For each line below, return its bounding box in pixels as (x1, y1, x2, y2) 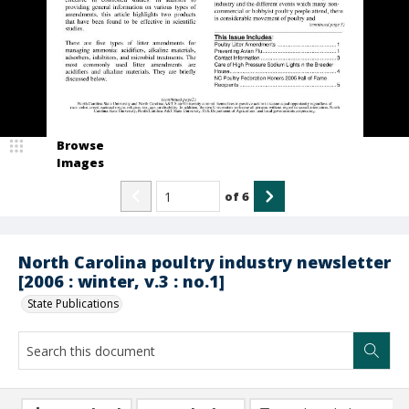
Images (57, 154, 104, 171)
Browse (57, 137, 104, 153)
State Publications (27, 296, 119, 311)
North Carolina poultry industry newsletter (18, 251, 391, 273)
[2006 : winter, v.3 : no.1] (18, 270, 225, 292)
